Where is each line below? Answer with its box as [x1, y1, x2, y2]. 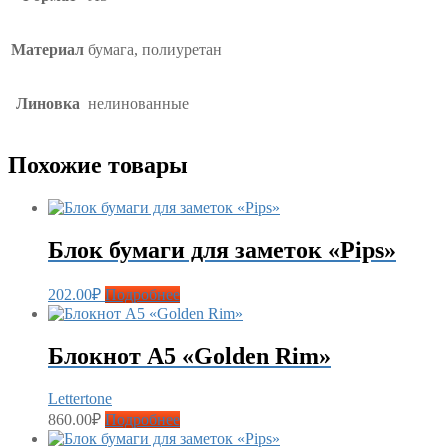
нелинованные [88, 94, 189, 112]
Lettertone [48, 390, 112, 408]
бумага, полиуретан [88, 40, 222, 58]
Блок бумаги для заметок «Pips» [48, 236, 396, 263]
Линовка [15, 94, 80, 112]
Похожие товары [8, 151, 188, 178]
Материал [11, 40, 84, 58]
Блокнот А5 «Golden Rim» [48, 343, 331, 370]
